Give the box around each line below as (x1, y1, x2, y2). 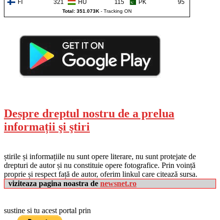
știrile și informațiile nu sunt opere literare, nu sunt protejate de (4, 152, 196, 161)
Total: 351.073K (62, 8, 99, 14)
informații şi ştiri (4, 120, 90, 134)
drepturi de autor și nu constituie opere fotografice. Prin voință (4, 161, 195, 169)
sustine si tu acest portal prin (4, 206, 91, 215)
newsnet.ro (100, 179, 137, 188)
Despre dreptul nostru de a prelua (4, 107, 174, 120)
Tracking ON (104, 8, 132, 14)
